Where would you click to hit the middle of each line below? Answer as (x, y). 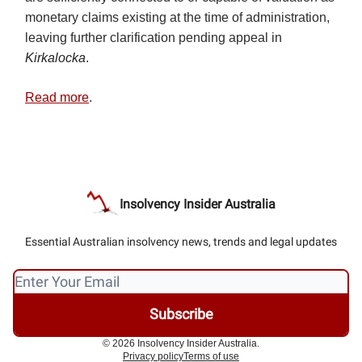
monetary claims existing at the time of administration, (177, 18)
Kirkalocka (55, 58)
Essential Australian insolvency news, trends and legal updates (181, 242)
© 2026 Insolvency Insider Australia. (181, 344)
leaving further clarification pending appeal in (154, 38)
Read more (57, 98)
